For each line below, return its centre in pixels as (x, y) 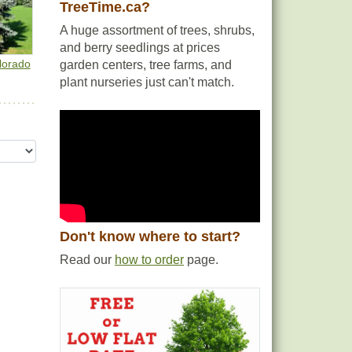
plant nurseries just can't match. (147, 82)
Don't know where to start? (150, 237)
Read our (87, 260)
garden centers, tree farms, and (146, 65)
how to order (149, 260)
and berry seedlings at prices (140, 48)
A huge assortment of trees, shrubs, (157, 30)
